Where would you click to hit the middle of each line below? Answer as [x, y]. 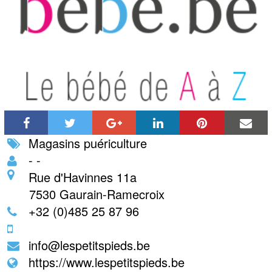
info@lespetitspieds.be [89, 245]
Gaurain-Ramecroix [112, 194]
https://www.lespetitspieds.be [106, 262]
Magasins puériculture [87, 143]
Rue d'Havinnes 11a [82, 177]
